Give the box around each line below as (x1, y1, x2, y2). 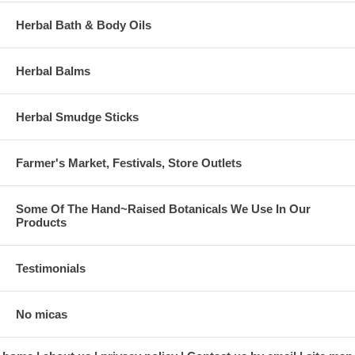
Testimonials (16, 261, 86, 275)
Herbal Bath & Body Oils (16, 17, 151, 32)
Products (16, 215, 67, 229)
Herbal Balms (16, 63, 90, 78)
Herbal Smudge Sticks (16, 109, 139, 124)
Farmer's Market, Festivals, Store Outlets (16, 155, 242, 170)
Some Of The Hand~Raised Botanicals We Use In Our (16, 201, 311, 216)
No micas (16, 307, 67, 321)
